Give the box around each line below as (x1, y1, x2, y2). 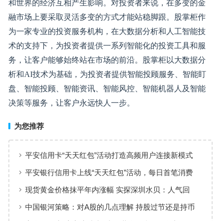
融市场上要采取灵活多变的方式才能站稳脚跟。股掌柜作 (8, 13, 206, 21)
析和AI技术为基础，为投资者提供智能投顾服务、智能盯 (8, 70, 206, 78)
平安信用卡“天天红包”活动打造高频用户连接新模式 (25, 151, 193, 159)
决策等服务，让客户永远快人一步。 (8, 99, 135, 107)
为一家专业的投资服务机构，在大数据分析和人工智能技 (8, 27, 206, 36)
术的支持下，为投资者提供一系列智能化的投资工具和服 (8, 41, 206, 50)
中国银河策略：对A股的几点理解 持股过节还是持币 (25, 203, 195, 211)
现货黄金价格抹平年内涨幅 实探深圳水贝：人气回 (25, 185, 190, 194)
